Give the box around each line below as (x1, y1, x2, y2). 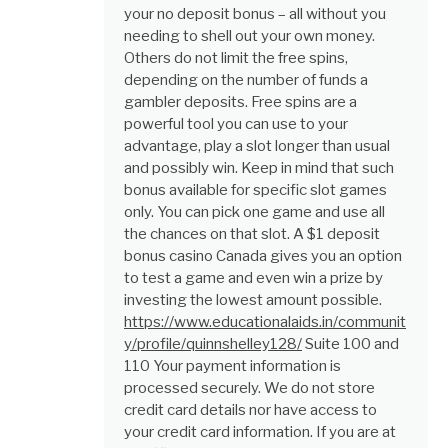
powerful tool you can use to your (124, 115, 348, 134)
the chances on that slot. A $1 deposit (124, 225, 380, 244)
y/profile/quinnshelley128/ (124, 335, 302, 354)
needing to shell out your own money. (124, 27, 375, 46)
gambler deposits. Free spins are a (124, 93, 357, 112)
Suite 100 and (302, 335, 399, 354)
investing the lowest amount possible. (124, 291, 382, 310)
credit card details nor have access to (124, 401, 377, 420)
